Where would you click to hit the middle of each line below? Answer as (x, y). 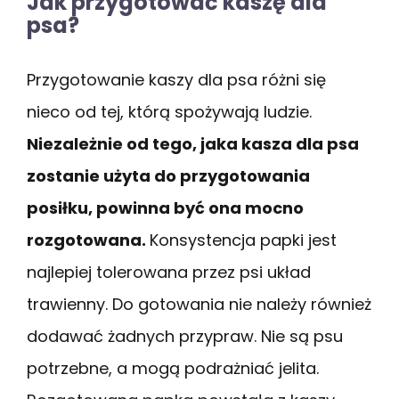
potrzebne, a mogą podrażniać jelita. (173, 368)
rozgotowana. (88, 240)
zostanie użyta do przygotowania (168, 175)
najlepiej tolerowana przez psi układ (169, 272)
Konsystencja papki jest (243, 240)
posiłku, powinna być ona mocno (165, 208)
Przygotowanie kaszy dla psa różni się (176, 79)
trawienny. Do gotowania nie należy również (199, 304)
